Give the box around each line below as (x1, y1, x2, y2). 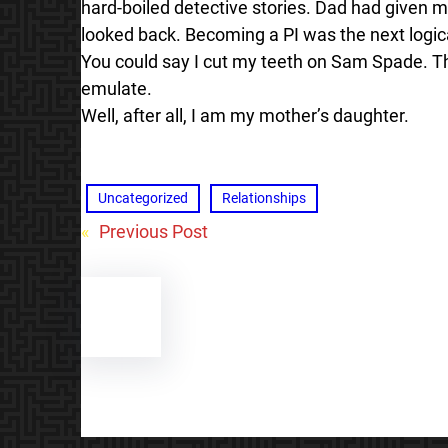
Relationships (221, 189, 306, 206)
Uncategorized (97, 189, 188, 206)
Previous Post (98, 220, 208, 242)
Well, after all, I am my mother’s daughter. (80, 104, 409, 126)
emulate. (80, 77, 152, 99)
